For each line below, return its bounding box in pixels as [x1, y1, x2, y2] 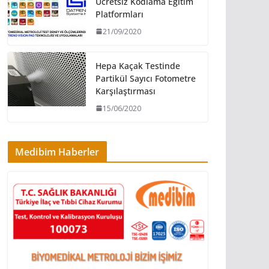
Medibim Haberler [15, 145, 100, 159]
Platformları [95, 8, 144, 20]
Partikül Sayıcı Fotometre [95, 72, 196, 84]
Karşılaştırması [95, 85, 156, 97]
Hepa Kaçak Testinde [95, 59, 180, 71]
